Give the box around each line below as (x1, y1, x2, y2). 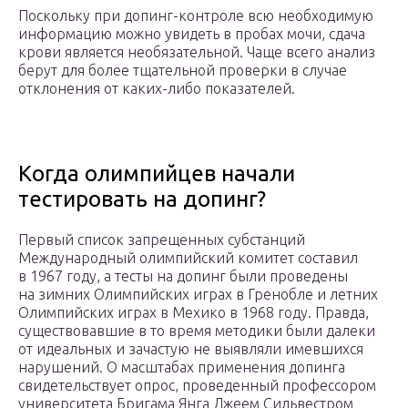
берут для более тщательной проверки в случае (18, 62, 347, 79)
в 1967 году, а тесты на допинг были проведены (18, 268, 348, 285)
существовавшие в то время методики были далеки (18, 322, 375, 340)
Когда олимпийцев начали (18, 161, 295, 187)
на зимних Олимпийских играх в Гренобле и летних (18, 286, 378, 303)
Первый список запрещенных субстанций (18, 231, 305, 249)
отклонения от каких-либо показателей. (18, 80, 295, 97)
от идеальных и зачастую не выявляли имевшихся (18, 341, 363, 358)
